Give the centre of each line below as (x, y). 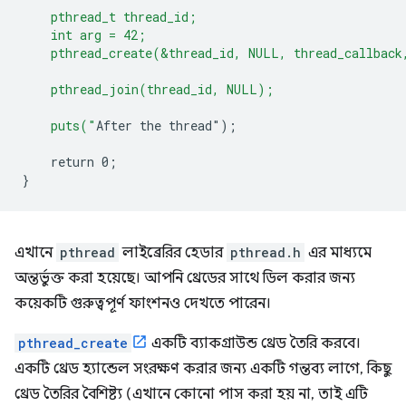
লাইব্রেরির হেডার (173, 253)
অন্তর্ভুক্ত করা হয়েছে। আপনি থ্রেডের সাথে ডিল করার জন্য (185, 278)
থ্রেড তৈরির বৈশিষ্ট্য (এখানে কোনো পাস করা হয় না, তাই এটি (191, 394)
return (72, 162)
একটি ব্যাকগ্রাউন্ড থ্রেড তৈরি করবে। (254, 343)
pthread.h (266, 252)
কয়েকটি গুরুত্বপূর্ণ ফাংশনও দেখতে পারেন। (143, 304)
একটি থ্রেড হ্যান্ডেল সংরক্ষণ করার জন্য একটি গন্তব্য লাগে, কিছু (203, 369)
